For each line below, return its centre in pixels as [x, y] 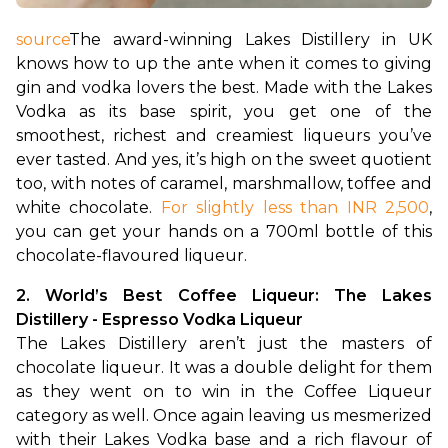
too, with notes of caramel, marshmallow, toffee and [224, 184]
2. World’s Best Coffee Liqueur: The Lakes [224, 296]
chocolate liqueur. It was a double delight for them [224, 368]
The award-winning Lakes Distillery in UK [250, 40]
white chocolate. [88, 208]
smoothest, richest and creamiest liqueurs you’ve [224, 136]
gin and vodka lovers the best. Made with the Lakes [224, 88]
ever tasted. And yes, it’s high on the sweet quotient [224, 160]
